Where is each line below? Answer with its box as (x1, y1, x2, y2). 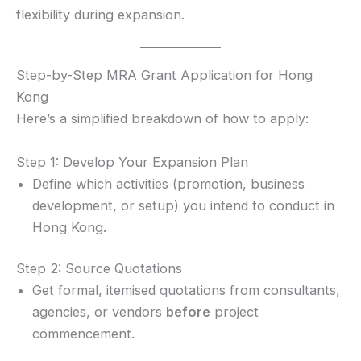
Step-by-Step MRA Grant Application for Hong (16, 67, 313, 84)
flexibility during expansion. (16, 6, 185, 23)
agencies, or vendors (32, 304, 166, 321)
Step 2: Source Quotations (16, 260, 182, 277)
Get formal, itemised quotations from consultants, (32, 282, 340, 299)
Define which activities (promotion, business (32, 175, 305, 192)
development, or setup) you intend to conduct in (32, 197, 334, 214)
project (210, 304, 259, 321)
